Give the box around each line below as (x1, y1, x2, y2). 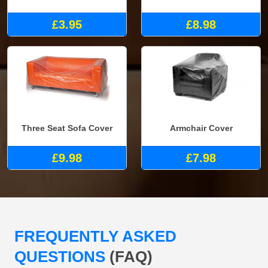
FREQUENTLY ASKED (14, 227, 176, 246)
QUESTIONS (14, 248, 109, 266)
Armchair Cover (169, 123, 233, 133)
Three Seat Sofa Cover (22, 123, 112, 133)
